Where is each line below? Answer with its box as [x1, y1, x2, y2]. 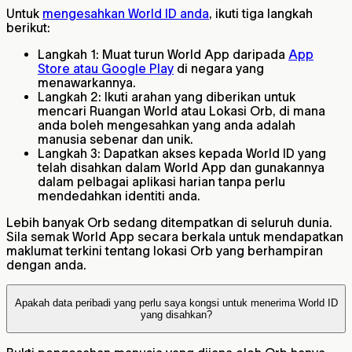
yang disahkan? [140, 309, 212, 321]
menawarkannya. [38, 75, 136, 90]
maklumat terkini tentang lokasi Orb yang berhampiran [6, 243, 323, 258]
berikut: [6, 20, 50, 35]
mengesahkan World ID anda [42, 5, 209, 20]
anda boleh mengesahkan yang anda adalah [38, 117, 295, 132]
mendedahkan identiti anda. [38, 188, 200, 203]
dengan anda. [6, 257, 86, 272]
